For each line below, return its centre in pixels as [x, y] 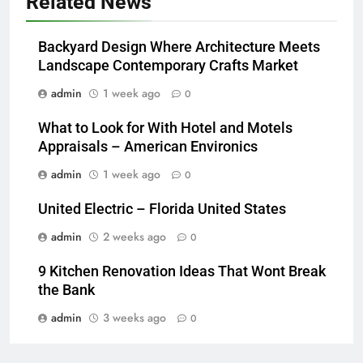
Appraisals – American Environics [148, 146]
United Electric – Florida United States [162, 209]
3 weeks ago [135, 317]
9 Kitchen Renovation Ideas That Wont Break [182, 271]
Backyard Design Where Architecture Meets [179, 47]
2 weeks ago [135, 236]
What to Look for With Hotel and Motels [165, 128]
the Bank [66, 290]
